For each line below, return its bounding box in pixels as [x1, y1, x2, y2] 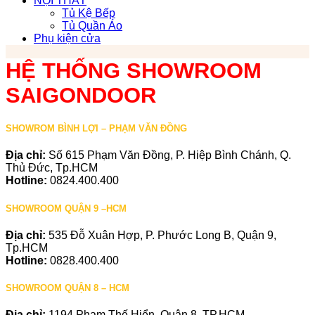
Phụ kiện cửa [34, 32, 101, 45]
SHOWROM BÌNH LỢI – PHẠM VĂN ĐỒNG [6, 123, 187, 134]
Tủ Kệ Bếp [62, 7, 115, 20]
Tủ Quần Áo [62, 20, 122, 32]
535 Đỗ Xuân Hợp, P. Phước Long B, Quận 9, [49, 229, 276, 241]
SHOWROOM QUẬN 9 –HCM [6, 202, 127, 214]
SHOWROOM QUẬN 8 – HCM [6, 282, 129, 293]
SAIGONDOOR [6, 83, 156, 108]
